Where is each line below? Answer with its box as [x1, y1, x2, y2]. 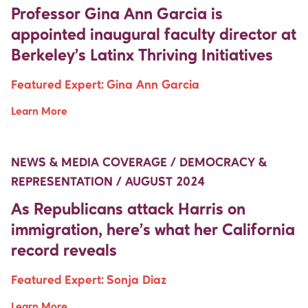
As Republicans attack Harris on [11, 201, 245, 219]
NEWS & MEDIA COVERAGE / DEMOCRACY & [11, 156, 267, 169]
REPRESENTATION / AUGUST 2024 [11, 175, 205, 188]
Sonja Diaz [107, 274, 166, 287]
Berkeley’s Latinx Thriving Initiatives [11, 47, 273, 65]
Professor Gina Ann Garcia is [11, 6, 223, 23]
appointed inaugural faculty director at [11, 27, 296, 44]
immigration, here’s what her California [11, 222, 295, 239]
